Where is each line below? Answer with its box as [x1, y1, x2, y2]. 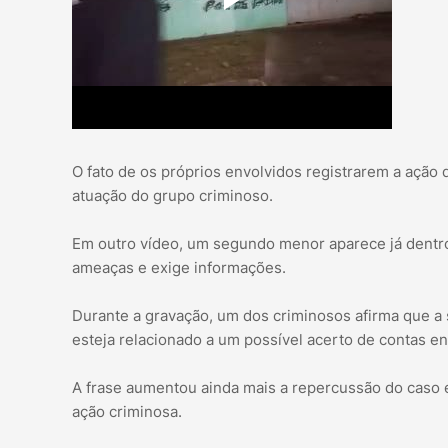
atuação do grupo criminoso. [72, 186, 273, 206]
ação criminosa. [72, 402, 182, 422]
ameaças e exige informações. [72, 258, 286, 278]
